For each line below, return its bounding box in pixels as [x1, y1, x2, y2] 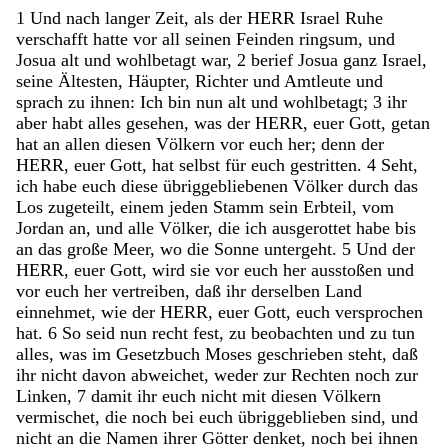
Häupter [128, 70, 185, 91]
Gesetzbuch [116, 343, 205, 364]
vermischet [16, 406, 95, 427]
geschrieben [257, 343, 348, 364]
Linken [16, 385, 67, 406]
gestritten [290, 154, 357, 175]
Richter [195, 70, 253, 91]
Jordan [16, 217, 69, 238]
